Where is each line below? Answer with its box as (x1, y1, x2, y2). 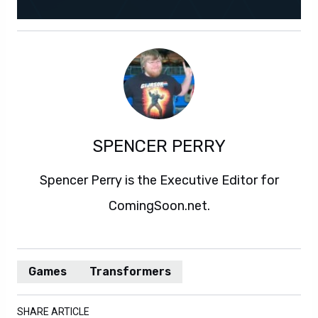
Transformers (89, 265, 171, 279)
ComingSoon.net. (108, 198, 210, 214)
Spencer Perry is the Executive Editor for (39, 172, 279, 189)
